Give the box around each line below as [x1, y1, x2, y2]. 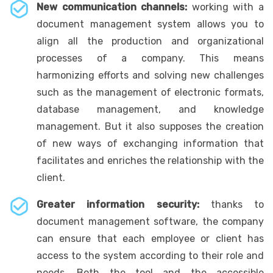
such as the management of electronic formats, [37, 86, 264, 98]
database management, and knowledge [37, 103, 264, 115]
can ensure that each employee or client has [37, 232, 264, 244]
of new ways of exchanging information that [37, 137, 264, 149]
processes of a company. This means [37, 52, 264, 64]
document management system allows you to [37, 18, 264, 30]
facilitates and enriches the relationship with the [37, 154, 264, 166]
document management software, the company [37, 215, 264, 227]
